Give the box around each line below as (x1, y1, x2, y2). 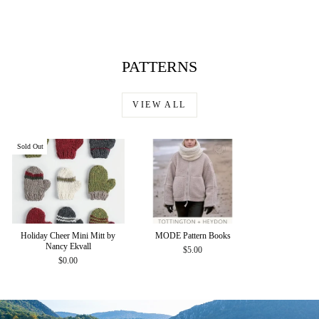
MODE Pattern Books (155, 230, 231, 241)
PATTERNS (122, 58, 197, 76)
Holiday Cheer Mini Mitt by (21, 230, 116, 241)
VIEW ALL (132, 100, 187, 110)
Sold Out (17, 142, 43, 151)
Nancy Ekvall (45, 241, 91, 251)
